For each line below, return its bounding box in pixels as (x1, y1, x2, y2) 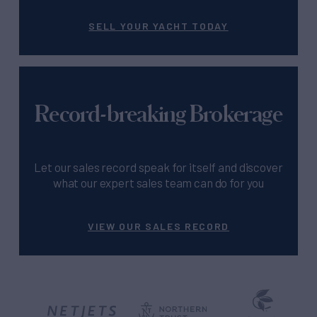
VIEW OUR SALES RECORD (87, 220, 230, 233)
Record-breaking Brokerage (35, 100, 282, 127)
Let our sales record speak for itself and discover (34, 160, 283, 175)
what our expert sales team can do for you (52, 175, 265, 190)
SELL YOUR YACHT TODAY (88, 20, 229, 33)
